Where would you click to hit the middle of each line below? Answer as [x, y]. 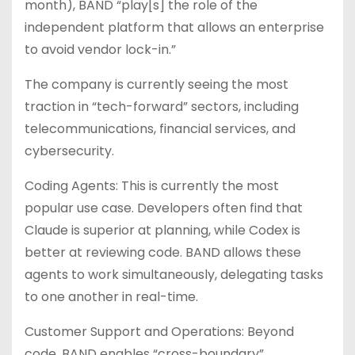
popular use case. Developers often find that [164, 208]
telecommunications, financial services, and [160, 129]
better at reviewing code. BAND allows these [163, 252]
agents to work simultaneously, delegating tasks [174, 275]
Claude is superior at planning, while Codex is [162, 230]
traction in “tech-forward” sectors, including [162, 107]
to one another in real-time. [111, 297]
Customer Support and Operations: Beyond [159, 332]
